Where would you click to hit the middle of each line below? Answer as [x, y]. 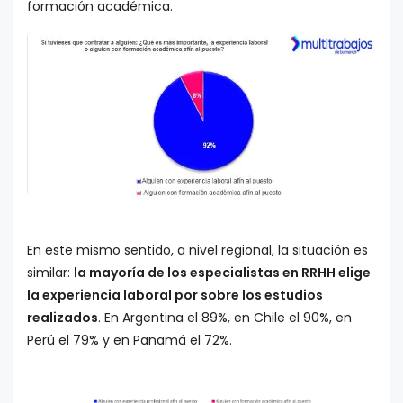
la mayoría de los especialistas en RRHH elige [222, 273]
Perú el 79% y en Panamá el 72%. [130, 340]
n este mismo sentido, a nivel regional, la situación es [201, 251]
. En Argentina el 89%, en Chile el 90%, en [225, 318]
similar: [50, 273]
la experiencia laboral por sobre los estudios [175, 296]
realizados [63, 318]
